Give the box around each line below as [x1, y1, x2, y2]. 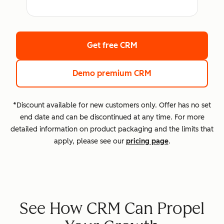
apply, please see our [53, 137, 126, 146]
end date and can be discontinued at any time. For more [19, 113, 204, 122]
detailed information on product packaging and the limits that [10, 125, 213, 134]
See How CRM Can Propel [19, 199, 204, 218]
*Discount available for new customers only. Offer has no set [13, 101, 211, 110]
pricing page [125, 137, 168, 146]
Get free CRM [86, 40, 137, 50]
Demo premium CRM [72, 68, 151, 78]
